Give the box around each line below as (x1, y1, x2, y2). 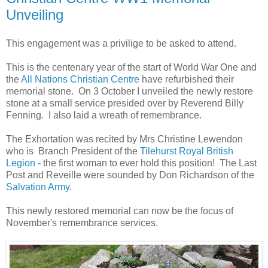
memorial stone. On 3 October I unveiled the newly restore (6, 86, 253, 97)
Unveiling (6, 7, 63, 23)
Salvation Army (6, 182, 69, 193)
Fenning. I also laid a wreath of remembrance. (6, 110, 202, 121)
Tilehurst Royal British (140, 146, 233, 157)
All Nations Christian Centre (21, 74, 139, 85)
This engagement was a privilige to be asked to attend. (6, 38, 241, 49)
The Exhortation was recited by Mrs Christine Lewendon (6, 134, 243, 145)
